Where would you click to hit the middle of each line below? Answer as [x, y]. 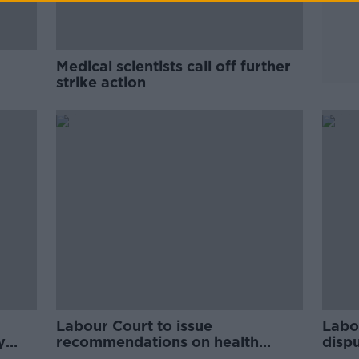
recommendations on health [158, 342]
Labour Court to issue [135, 326]
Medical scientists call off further [174, 66]
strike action [101, 82]
